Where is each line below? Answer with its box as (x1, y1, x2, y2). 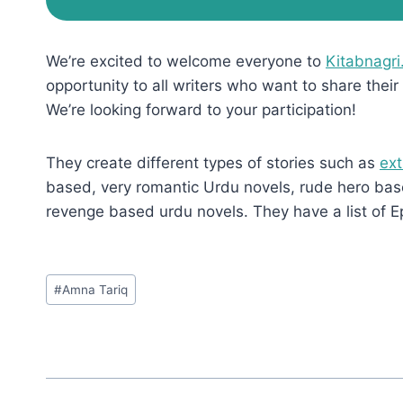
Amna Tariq (62, 282, 129, 297)
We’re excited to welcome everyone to (46, 52, 326, 71)
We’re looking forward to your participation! (46, 101, 356, 120)
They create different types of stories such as (46, 154, 380, 173)
